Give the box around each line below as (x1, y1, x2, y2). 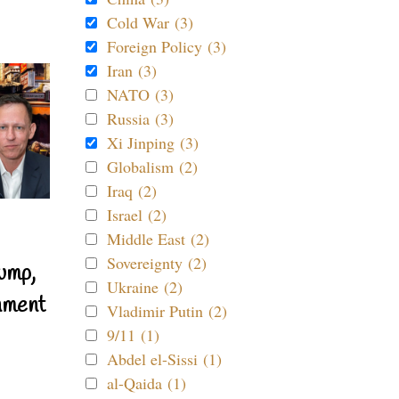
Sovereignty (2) (107, 252, 207, 273)
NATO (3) (107, 84, 174, 105)
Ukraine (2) (107, 276, 183, 297)
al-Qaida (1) (107, 372, 186, 394)
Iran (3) (107, 60, 157, 81)
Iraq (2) (107, 180, 157, 201)
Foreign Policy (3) (107, 36, 226, 57)
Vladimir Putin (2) (107, 300, 227, 322)
